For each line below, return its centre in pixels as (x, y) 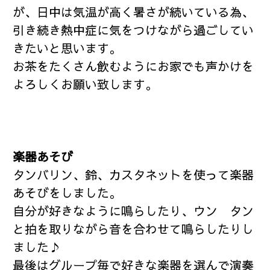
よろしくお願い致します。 (85, 84)
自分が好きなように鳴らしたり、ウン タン (133, 211)
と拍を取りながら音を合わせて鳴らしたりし (133, 229)
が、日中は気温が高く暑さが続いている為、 (133, 12)
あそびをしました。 (67, 193)
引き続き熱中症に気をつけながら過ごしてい (133, 30)
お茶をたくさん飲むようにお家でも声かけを (133, 66)
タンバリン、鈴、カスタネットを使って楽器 (133, 175)
